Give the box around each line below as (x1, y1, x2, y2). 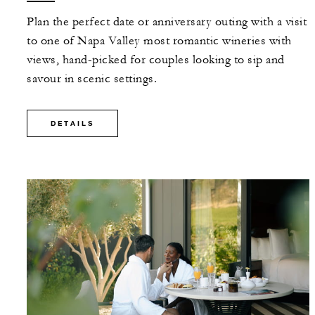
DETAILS (51, 119, 94, 129)
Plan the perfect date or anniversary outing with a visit (27, 15, 307, 30)
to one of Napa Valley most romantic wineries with (27, 34, 292, 49)
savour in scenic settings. (27, 72, 157, 86)
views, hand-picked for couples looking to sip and (27, 53, 285, 67)
